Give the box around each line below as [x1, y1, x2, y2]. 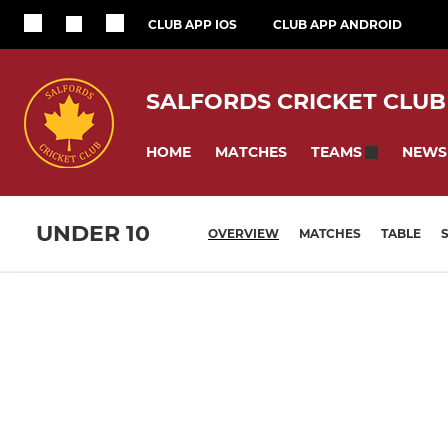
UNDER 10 [36, 220, 150, 248]
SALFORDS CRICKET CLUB [146, 87, 446, 115]
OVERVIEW [208, 226, 279, 242]
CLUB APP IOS [148, 17, 237, 32]
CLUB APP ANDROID [273, 17, 402, 32]
